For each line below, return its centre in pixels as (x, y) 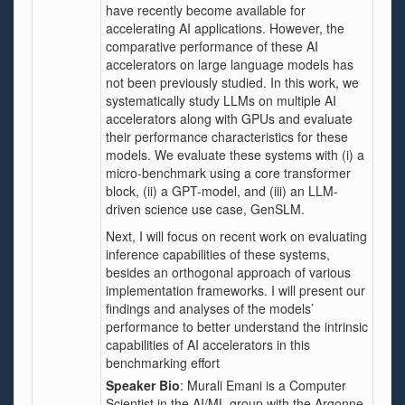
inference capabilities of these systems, (218, 254)
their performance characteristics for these (227, 137)
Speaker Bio (143, 385)
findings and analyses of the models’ (210, 308)
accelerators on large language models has (230, 64)
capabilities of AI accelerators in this (208, 344)
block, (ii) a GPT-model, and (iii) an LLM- (222, 191)
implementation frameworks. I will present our (235, 290)
